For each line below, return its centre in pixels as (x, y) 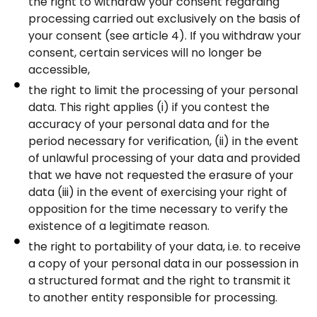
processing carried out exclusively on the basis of (165, 18)
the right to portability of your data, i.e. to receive (165, 246)
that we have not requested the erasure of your (161, 175)
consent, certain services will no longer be (145, 52)
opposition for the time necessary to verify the (158, 209)
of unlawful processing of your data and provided (164, 158)
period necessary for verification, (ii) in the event (163, 141)
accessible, (59, 69)
